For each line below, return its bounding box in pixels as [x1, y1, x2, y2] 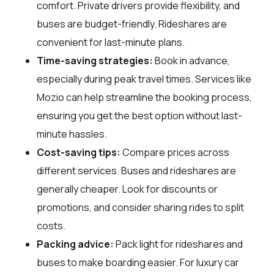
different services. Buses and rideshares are [37, 163, 236, 177]
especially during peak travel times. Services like [37, 72, 251, 86]
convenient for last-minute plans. [37, 35, 185, 49]
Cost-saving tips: [37, 145, 120, 159]
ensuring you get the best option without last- [37, 108, 242, 122]
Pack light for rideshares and [114, 237, 243, 251]
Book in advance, [153, 53, 230, 67]
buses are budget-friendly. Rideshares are [37, 17, 227, 31]
